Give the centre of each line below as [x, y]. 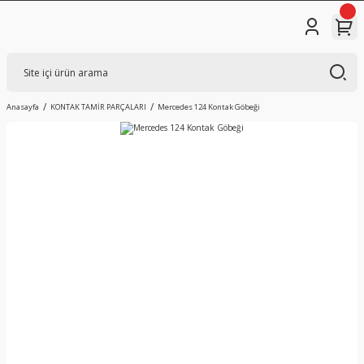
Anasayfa [23, 107]
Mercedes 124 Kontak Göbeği [209, 107]
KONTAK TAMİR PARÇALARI [98, 107]
